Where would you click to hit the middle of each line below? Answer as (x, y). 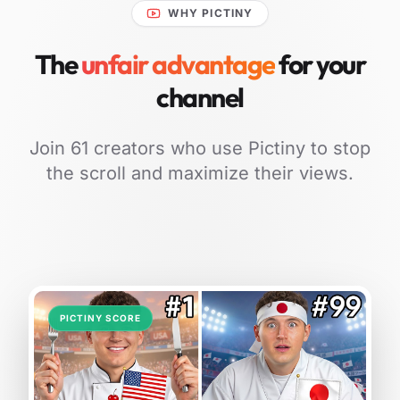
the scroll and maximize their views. (200, 174)
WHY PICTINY (211, 13)
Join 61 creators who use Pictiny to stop (200, 149)
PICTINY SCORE (100, 318)
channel (200, 98)
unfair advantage (178, 65)
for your (322, 65)
